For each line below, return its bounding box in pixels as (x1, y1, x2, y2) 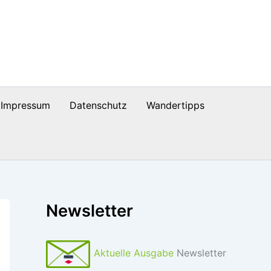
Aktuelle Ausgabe (91, 247, 174, 260)
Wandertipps (146, 99, 204, 111)
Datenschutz (69, 99, 127, 111)
